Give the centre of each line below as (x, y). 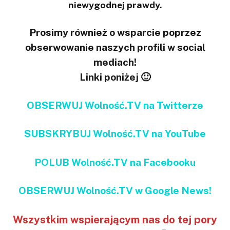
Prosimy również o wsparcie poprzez (115, 33)
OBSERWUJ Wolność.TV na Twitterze (115, 106)
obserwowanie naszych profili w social (115, 47)
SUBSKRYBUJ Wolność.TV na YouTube (115, 134)
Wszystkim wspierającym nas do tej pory (115, 220)
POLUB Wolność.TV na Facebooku (115, 162)
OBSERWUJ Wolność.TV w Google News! (115, 190)
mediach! (115, 62)
